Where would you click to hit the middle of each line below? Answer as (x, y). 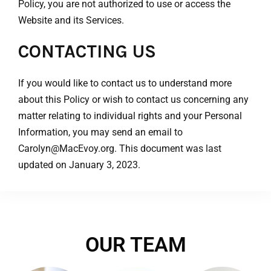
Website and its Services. (71, 21)
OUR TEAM (135, 245)
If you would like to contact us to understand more (125, 83)
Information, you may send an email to (100, 132)
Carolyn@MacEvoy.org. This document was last (120, 149)
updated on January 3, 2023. (79, 165)
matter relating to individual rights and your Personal (130, 116)
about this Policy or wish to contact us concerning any (133, 100)
